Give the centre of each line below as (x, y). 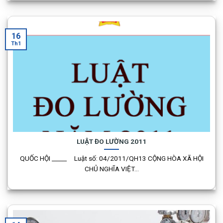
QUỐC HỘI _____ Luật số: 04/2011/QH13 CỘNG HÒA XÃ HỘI (111, 159)
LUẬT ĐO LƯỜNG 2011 (111, 141)
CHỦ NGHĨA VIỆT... (111, 169)
